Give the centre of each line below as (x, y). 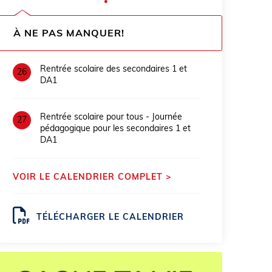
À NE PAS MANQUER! (69, 33)
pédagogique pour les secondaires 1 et (115, 128)
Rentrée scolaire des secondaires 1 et (113, 69)
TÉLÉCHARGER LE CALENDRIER (110, 217)
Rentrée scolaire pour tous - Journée (111, 117)
